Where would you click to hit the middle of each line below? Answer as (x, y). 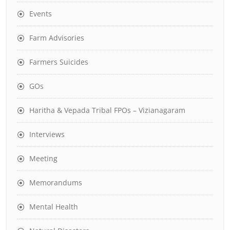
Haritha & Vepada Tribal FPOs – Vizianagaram (107, 110)
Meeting (43, 158)
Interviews (47, 134)
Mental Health (54, 207)
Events (41, 14)
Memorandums (56, 183)
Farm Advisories (57, 38)
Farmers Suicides (59, 62)
